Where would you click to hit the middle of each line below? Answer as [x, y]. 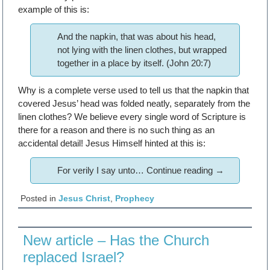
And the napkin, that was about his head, [137, 36]
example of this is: [54, 9]
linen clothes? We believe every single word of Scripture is [132, 116]
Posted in [39, 198]
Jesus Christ [85, 198]
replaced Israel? [74, 257]
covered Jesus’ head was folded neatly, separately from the [134, 103]
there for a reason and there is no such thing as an [117, 130]
